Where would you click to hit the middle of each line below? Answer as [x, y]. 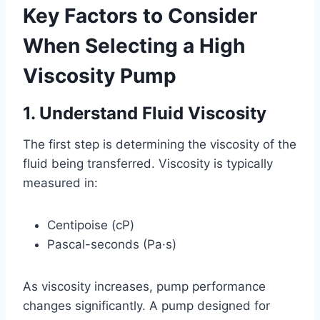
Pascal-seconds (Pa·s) [112, 244]
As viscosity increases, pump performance [144, 286]
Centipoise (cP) [91, 225]
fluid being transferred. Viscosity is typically [148, 163]
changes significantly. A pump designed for [146, 305]
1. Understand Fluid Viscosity [145, 113]
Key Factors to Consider [140, 15]
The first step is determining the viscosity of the [160, 144]
